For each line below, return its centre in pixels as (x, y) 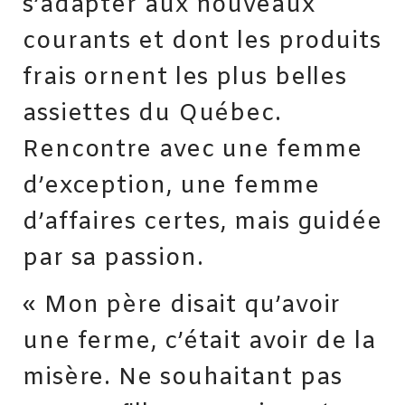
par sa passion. (113, 258)
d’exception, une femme (171, 186)
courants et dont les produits (202, 41)
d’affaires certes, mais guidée (202, 222)
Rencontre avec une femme (193, 150)
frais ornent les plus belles (185, 77)
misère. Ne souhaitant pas (183, 378)
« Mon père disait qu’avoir (182, 306)
